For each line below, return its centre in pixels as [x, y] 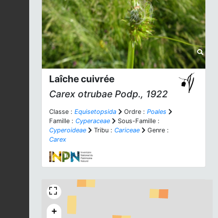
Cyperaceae [93, 121]
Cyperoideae [68, 130]
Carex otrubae [81, 94]
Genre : [157, 130]
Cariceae [127, 130]
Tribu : [103, 130]
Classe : [62, 112]
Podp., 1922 [140, 94]
